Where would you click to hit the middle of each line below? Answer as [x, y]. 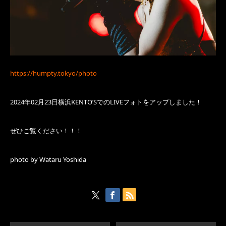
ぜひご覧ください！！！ [46, 131]
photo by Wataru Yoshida [48, 160]
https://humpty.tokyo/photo [53, 73]
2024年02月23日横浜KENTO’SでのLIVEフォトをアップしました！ [106, 102]
